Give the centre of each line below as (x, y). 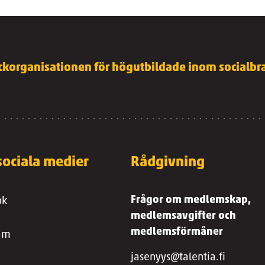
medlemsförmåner (177, 232)
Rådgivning (168, 163)
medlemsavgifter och (184, 216)
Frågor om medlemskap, (191, 200)
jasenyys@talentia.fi (178, 258)
